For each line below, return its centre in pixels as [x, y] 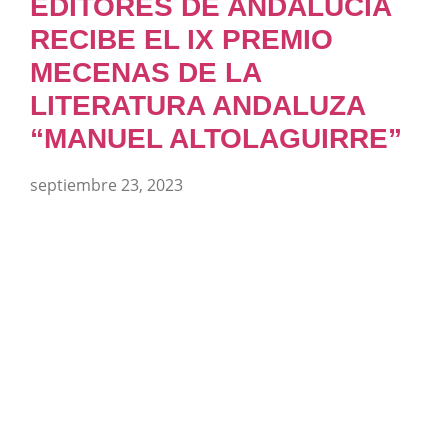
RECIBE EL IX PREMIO [181, 40]
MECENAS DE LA [145, 73]
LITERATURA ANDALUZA [197, 106]
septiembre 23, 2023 [106, 185]
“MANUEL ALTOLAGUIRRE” [216, 139]
